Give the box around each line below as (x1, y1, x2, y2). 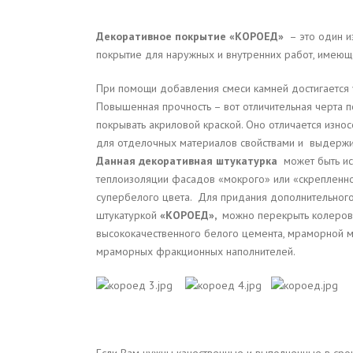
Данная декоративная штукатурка (96, 153, 277, 168)
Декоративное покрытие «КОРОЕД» (96, 28, 284, 43)
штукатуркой (96, 207, 160, 222)
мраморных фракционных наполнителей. (96, 243, 295, 258)
